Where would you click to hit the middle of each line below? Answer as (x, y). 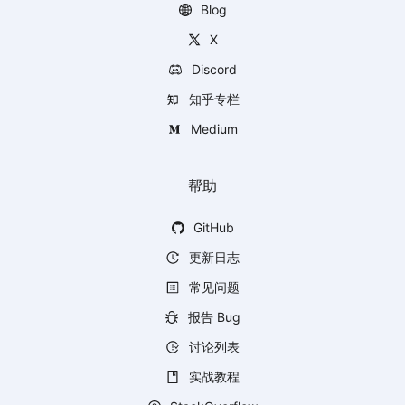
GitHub (212, 227)
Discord (212, 69)
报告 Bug (212, 316)
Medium (212, 128)
